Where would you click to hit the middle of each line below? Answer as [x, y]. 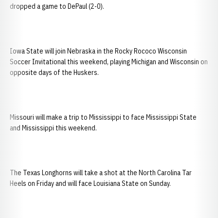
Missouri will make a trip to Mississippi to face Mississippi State [103, 117]
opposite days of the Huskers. [54, 73]
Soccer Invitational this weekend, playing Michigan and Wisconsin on [109, 62]
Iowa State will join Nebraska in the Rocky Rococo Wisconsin [98, 51]
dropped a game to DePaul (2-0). [57, 6]
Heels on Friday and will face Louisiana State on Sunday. [90, 183]
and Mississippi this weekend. [53, 128]
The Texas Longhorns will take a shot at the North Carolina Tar [101, 173]
